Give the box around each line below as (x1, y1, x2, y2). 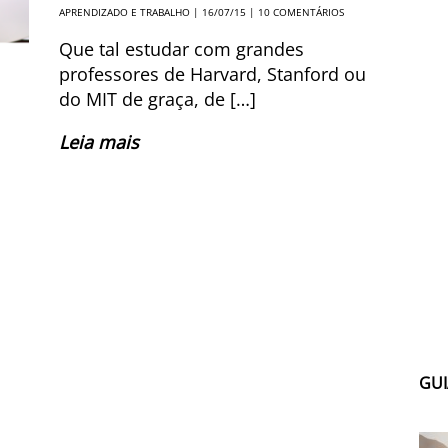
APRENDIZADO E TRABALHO (59, 5, 190, 19)
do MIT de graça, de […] (59, 87, 256, 111)
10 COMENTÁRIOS (258, 5, 344, 19)
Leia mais (59, 130, 139, 154)
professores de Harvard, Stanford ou (59, 62, 366, 86)
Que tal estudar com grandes (59, 37, 304, 61)
